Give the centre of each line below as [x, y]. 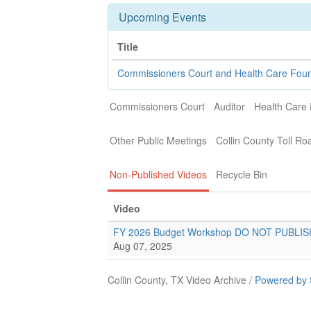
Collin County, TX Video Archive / [181, 280]
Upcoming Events [162, 17]
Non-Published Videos [158, 174]
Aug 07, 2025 [143, 246]
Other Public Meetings [158, 140]
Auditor [229, 106]
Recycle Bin [242, 174]
